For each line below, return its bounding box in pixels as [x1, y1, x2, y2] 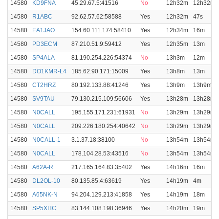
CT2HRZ [32, 82, 56, 88]
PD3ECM [32, 41, 57, 47]
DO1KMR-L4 [32, 68, 66, 75]
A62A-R [32, 164, 53, 171]
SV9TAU [32, 95, 55, 102]
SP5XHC [32, 205, 56, 212]
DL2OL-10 [32, 177, 60, 184]
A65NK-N [32, 191, 58, 198]
